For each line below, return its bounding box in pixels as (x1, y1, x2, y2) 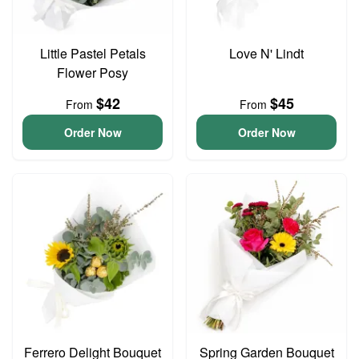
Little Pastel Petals (39, 44, 146, 63)
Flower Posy (57, 63, 128, 82)
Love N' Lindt (229, 44, 304, 63)
